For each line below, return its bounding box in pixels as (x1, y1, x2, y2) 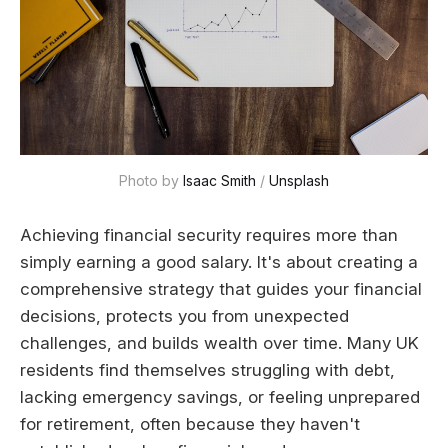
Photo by (119, 171, 183, 189)
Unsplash (269, 171, 329, 189)
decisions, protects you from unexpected (20, 305, 349, 326)
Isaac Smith (183, 171, 256, 189)
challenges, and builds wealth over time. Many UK (20, 332, 419, 353)
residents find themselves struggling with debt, (20, 359, 395, 380)
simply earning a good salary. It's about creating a (20, 251, 418, 272)
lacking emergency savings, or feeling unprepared (20, 386, 420, 407)
